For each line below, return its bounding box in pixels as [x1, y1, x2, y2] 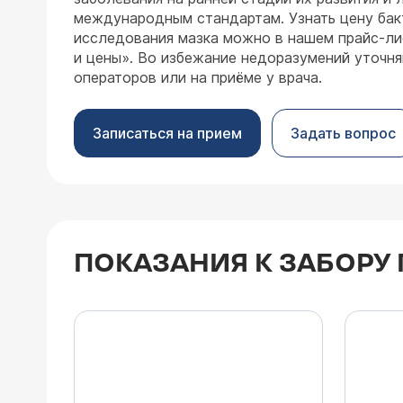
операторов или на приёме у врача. [74, 68, 322, 86]
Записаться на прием [93, 124, 242, 142]
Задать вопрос [291, 124, 396, 142]
